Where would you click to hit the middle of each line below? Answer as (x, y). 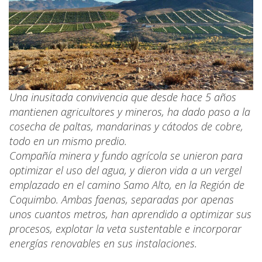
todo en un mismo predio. (71, 141)
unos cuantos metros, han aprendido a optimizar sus (130, 214)
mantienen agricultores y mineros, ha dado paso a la (130, 111)
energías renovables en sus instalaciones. (103, 243)
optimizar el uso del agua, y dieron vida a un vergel (125, 170)
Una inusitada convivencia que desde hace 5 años (123, 97)
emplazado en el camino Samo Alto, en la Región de (127, 185)
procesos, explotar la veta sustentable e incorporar (125, 228)
